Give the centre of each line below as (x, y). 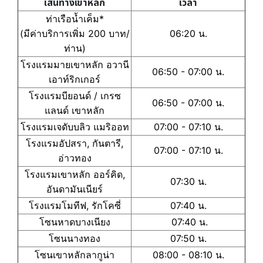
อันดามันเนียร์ (75, 189)
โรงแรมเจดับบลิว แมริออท (75, 127)
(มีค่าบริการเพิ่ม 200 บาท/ (75, 33)
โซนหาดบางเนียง (75, 222)
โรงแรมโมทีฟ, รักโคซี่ (75, 205)
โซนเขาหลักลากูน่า (75, 254)
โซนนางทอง (75, 238)
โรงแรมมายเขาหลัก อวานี (75, 64)
